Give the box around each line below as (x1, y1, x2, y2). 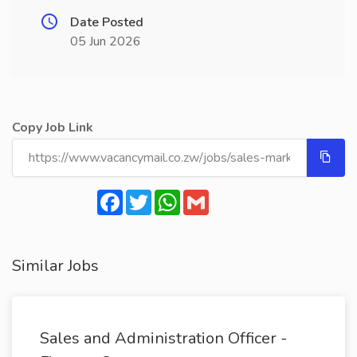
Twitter (151, 187, 191, 205)
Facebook (123, 187, 177, 205)
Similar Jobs (12, 255, 99, 277)
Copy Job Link (12, 119, 93, 136)
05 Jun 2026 (70, 33, 141, 50)
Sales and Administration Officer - (40, 328, 287, 349)
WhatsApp (180, 187, 242, 205)
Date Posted (70, 14, 143, 31)
